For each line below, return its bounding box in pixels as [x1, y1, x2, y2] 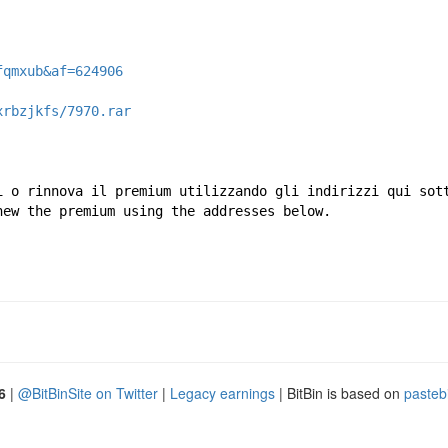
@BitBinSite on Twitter [18, 383, 158, 404]
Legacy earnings [170, 383, 275, 404]
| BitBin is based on [275, 383, 404, 404]
